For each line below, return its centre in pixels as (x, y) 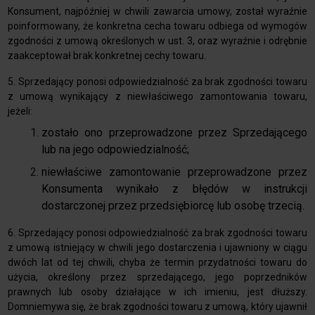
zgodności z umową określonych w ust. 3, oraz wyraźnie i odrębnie (157, 41)
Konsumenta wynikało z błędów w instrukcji (174, 189)
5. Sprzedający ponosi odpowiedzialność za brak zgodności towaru (157, 82)
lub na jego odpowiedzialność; (116, 150)
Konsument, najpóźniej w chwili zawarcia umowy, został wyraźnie (157, 12)
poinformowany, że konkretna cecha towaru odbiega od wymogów (157, 26)
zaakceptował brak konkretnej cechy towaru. (107, 56)
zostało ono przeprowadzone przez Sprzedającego (174, 133)
